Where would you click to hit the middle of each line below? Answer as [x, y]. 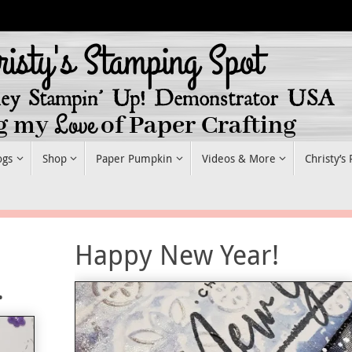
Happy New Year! [176, 254]
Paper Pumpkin [134, 159]
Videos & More [238, 159]
